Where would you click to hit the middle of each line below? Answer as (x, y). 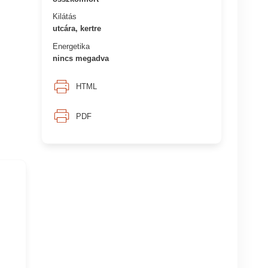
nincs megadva (81, 58)
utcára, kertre (77, 28)
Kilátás (65, 16)
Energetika (71, 46)
